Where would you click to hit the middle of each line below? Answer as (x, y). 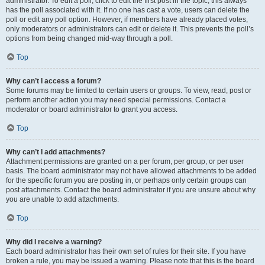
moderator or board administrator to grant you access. (92, 109)
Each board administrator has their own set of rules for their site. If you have (126, 251)
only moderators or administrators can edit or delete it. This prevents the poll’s (130, 29)
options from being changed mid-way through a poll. (89, 38)
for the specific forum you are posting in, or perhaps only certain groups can (126, 180)
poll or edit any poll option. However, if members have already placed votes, (127, 20)
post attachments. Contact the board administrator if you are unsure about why (131, 190)
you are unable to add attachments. (62, 199)
